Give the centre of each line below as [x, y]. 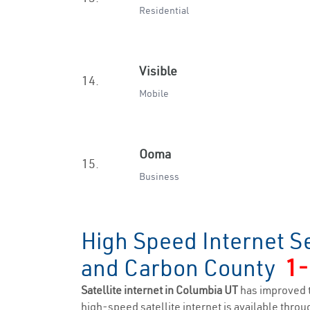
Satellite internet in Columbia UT [161, 290]
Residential [164, 10]
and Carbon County [183, 268]
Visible [158, 71]
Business [159, 176]
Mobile [154, 93]
